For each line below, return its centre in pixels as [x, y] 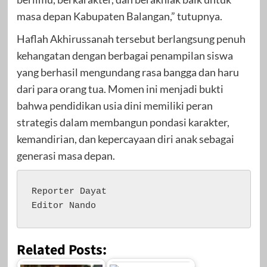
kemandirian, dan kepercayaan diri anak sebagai [125, 139]
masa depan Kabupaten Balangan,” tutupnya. [119, 16]
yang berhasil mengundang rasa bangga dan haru [128, 72]
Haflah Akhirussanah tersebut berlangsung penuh [131, 39]
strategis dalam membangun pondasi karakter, [123, 122]
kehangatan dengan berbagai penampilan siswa [125, 56]
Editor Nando [63, 206]
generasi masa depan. [66, 156]
